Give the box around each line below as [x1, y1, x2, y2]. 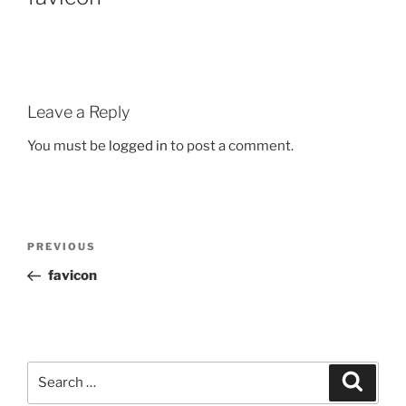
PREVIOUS [27, 240, 96, 253]
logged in [109, 138, 168, 154]
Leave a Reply [27, 101, 130, 121]
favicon [47, 267, 97, 284]
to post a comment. [168, 138, 294, 154]
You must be [27, 138, 109, 154]
